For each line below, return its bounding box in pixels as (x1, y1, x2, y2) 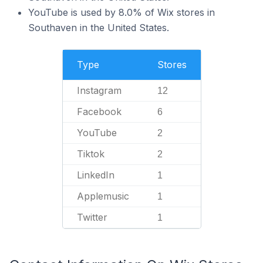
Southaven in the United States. (28, 22, 169, 33)
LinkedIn (76, 169, 114, 181)
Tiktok (76, 148, 104, 160)
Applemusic (76, 190, 129, 202)
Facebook (76, 106, 122, 117)
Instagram (76, 85, 122, 96)
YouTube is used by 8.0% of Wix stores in (28, 6, 215, 18)
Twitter (76, 211, 107, 223)
